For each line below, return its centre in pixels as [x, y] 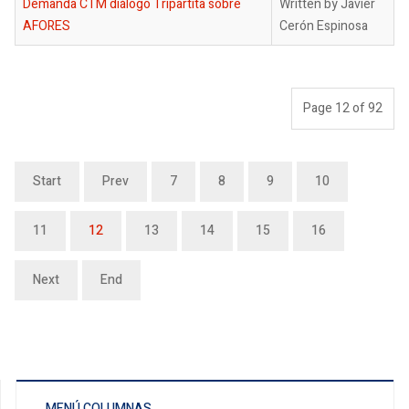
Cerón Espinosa [324, 26]
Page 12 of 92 [343, 108]
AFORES [47, 26]
